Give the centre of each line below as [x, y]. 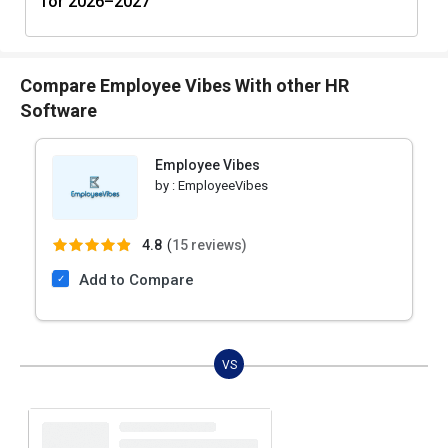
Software [58, 111]
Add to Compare [136, 280]
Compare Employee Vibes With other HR [184, 86]
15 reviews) [209, 245]
